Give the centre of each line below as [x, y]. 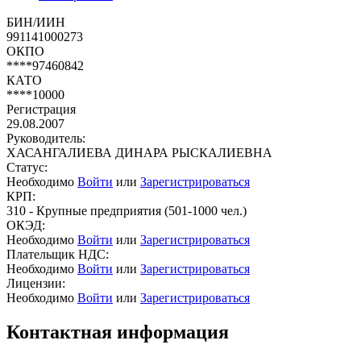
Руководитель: [46, 138]
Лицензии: [36, 283]
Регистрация [41, 109]
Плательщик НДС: [58, 254]
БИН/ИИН [36, 22]
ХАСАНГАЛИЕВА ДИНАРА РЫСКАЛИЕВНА [139, 152]
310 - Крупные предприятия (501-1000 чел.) [127, 210]
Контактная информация [118, 332]
